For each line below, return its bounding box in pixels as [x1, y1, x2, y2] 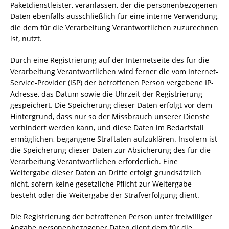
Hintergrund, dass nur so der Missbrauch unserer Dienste [10, 111, 210, 121]
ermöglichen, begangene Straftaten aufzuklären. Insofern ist [10, 134, 217, 144]
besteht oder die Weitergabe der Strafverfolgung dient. [10, 190, 199, 200]
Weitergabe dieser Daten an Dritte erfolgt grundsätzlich [10, 168, 201, 177]
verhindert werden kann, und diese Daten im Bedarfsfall [10, 123, 204, 132]
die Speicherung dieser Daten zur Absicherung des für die [10, 145, 211, 155]
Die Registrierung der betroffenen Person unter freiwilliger [10, 212, 212, 221]
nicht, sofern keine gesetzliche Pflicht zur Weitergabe [10, 179, 192, 189]
